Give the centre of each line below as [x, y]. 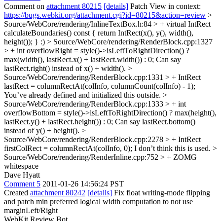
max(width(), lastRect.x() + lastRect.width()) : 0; [79, 59]
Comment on [25, 6]
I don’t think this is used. [172, 148]
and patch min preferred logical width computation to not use [98, 202]
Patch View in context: [165, 6]
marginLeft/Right [31, 210]
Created [17, 193]
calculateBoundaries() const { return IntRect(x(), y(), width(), [99, 33]
